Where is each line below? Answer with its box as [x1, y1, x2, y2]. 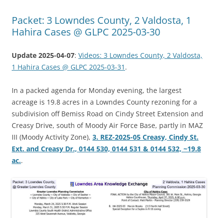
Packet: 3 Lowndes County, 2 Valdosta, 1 [12, 14, 191, 27]
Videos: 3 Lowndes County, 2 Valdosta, [78, 51, 202, 60]
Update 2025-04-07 [12, 51, 74, 60]
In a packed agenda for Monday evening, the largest [12, 86, 182, 95]
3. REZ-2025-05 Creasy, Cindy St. [92, 132, 199, 142]
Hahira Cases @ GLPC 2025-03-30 [12, 25, 160, 39]
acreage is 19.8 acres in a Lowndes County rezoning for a [12, 97, 197, 107]
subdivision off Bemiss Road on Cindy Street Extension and [12, 109, 203, 119]
